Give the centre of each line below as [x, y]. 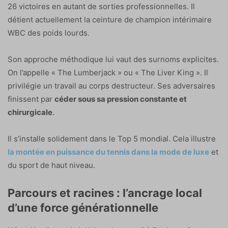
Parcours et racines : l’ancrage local [105, 193]
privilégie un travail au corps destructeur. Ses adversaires [111, 86]
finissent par [31, 99]
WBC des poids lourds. [49, 33]
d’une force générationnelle [83, 208]
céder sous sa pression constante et [121, 99]
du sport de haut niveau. [51, 165]
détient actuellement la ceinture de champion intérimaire [110, 20]
